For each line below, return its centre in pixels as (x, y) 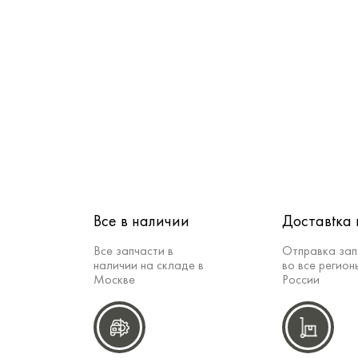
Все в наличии (141, 223)
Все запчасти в (133, 252)
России (301, 281)
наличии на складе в (149, 267)
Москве (114, 281)
